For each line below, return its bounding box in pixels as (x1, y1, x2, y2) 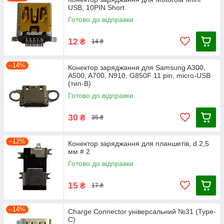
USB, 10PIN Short (68, 3, 124, 11)
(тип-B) (68, 79, 91, 87)
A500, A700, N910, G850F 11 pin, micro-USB (68, 71, 210, 79)
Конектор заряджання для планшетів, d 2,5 (68, 139, 209, 147)
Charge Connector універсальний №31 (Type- (68, 207, 216, 215)
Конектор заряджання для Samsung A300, (68, 63, 205, 71)
